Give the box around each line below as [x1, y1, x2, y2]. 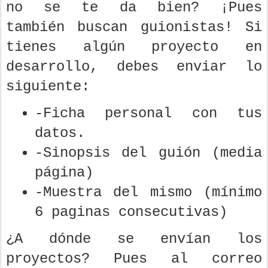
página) [35, 164, 93, 181]
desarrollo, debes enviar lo [6, 58, 262, 75]
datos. [35, 124, 85, 141]
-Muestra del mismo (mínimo [35, 184, 262, 200]
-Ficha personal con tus [35, 105, 262, 121]
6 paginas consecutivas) [35, 203, 227, 220]
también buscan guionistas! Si [6, 19, 262, 35]
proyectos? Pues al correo [6, 250, 262, 267]
